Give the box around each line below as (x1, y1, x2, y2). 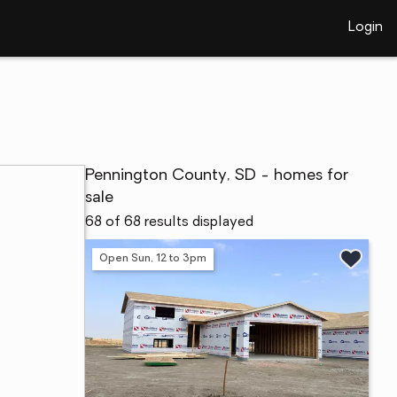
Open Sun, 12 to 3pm (99, 253, 206, 264)
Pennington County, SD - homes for (85, 167, 348, 184)
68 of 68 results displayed (85, 215, 253, 230)
